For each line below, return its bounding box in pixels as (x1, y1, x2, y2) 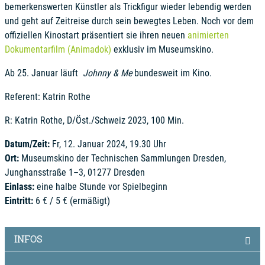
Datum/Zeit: (5, 138, 52, 150)
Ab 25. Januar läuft (5, 67, 83, 79)
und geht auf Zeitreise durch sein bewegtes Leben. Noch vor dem (5, 15, 254, 27)
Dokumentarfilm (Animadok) (5, 43, 111, 55)
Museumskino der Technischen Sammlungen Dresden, (19, 152, 226, 164)
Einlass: (5, 180, 34, 192)
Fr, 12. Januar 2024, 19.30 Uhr (52, 138, 166, 150)
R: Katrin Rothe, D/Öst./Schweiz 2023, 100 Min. (5, 114, 184, 126)
